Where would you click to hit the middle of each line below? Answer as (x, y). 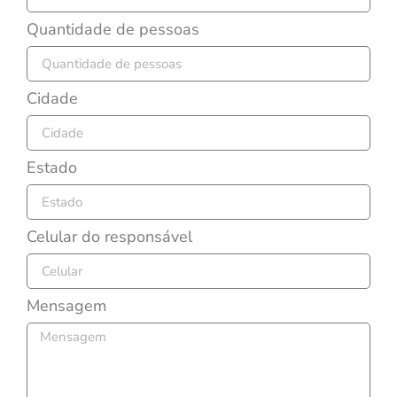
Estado (52, 168)
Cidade (52, 99)
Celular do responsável (109, 237)
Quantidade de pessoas (113, 30)
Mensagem (66, 306)
